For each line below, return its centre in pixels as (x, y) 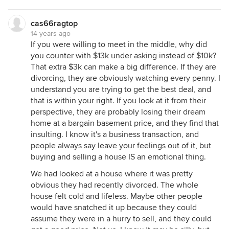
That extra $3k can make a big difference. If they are (123, 67)
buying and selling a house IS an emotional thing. (118, 157)
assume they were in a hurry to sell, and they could (121, 219)
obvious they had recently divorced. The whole (114, 185)
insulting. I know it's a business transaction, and (115, 134)
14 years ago (51, 33)
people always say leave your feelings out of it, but (121, 146)
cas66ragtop (54, 24)
